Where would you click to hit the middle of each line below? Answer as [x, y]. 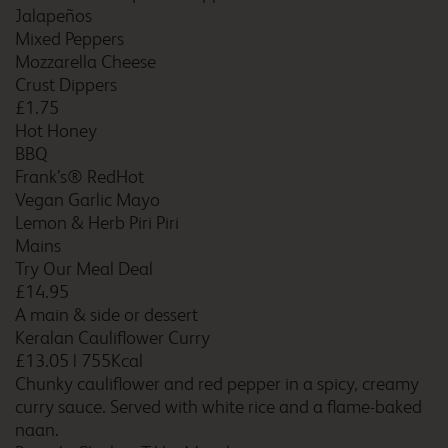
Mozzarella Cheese [85, 62]
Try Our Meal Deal [84, 269]
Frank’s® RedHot [79, 177]
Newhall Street [231, 244]
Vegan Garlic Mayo [87, 200]
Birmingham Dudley [252, 340]
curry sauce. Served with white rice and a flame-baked [218, 407]
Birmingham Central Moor [275, 116]
